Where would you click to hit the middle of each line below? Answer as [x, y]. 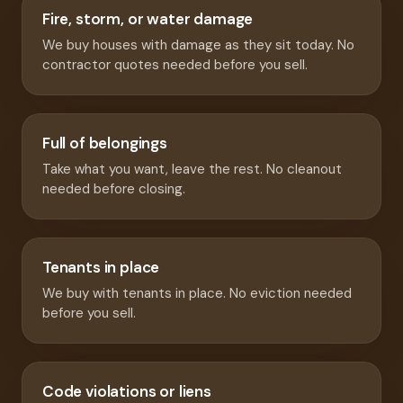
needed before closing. [114, 189]
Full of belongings [105, 143]
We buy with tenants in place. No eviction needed [197, 294]
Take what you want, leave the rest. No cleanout [192, 170]
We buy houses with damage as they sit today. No [198, 45]
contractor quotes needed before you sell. [175, 65]
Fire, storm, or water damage [148, 19]
